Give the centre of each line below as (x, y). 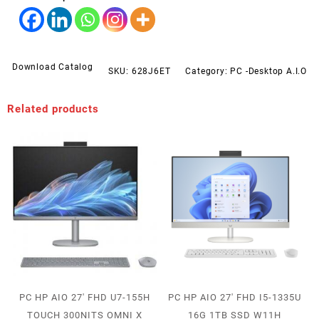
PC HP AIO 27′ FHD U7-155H (84, 298)
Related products (53, 109)
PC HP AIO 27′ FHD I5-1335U (234, 298)
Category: (208, 71)
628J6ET (151, 71)
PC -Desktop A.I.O (268, 71)
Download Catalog (53, 67)
